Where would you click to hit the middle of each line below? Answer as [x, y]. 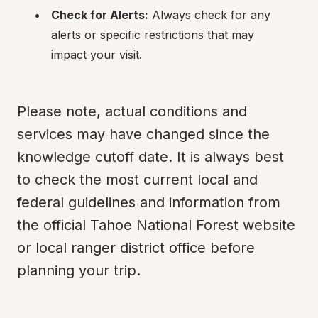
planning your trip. [79, 270]
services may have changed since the [143, 134]
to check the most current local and [137, 180]
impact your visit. [97, 55]
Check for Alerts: [100, 15]
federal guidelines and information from [149, 202]
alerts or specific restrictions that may [153, 35]
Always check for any [209, 15]
